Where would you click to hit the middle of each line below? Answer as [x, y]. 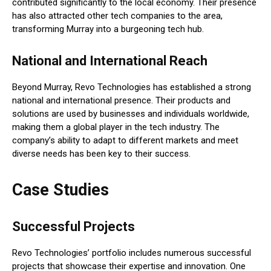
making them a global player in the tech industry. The [116, 127]
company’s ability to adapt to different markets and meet [125, 141]
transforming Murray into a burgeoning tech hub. [108, 29]
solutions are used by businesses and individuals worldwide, [131, 114]
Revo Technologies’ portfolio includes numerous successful [132, 253]
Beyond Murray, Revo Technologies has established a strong [132, 87]
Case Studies [60, 190]
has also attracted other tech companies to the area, [117, 16]
